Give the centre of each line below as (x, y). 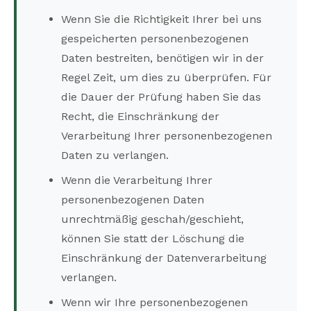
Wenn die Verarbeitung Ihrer (137, 180)
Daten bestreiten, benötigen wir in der (162, 58)
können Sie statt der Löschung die (153, 239)
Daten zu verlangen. (115, 155)
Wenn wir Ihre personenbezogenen (154, 303)
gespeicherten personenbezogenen (155, 39)
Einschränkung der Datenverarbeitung (164, 258)
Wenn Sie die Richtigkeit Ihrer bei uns (161, 19)
